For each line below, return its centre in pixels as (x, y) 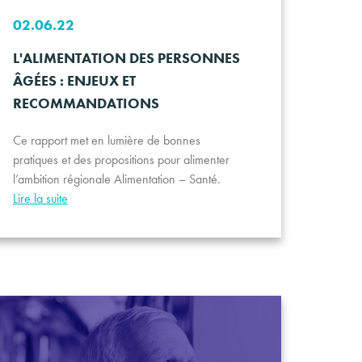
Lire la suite (40, 199)
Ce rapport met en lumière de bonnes (106, 141)
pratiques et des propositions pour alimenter (121, 160)
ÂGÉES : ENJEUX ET (74, 81)
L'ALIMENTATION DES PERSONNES (126, 58)
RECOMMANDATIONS (86, 103)
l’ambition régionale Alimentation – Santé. (116, 179)
